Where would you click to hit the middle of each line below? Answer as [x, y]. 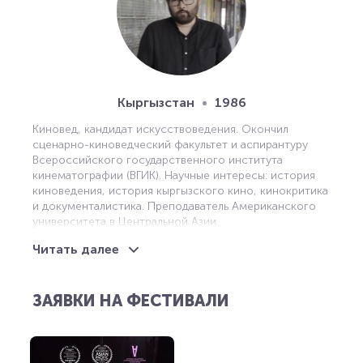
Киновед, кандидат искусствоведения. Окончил [160, 129]
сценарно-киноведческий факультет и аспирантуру [170, 145]
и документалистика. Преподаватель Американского [174, 206]
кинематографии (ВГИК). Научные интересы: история [174, 175]
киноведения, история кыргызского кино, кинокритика [180, 191]
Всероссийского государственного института [158, 160]
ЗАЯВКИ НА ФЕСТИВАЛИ [131, 301]
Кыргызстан [156, 102]
